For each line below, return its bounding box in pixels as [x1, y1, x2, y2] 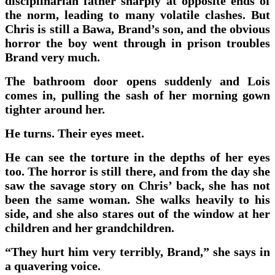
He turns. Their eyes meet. [5, 126, 144, 140]
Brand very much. [5, 50, 100, 64]
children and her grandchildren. [5, 220, 174, 234]
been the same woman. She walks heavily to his [5, 192, 270, 206]
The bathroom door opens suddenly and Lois [5, 74, 270, 88]
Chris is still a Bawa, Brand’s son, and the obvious [5, 21, 270, 36]
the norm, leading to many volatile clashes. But [5, 7, 270, 21]
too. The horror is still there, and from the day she [5, 164, 270, 178]
